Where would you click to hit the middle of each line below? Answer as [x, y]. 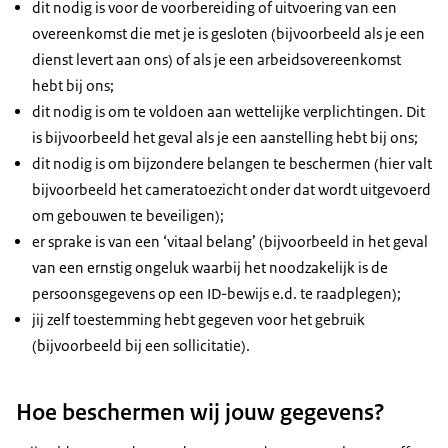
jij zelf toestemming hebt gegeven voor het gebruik [198, 320]
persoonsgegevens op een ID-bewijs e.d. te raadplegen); [216, 294]
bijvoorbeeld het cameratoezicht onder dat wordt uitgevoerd [231, 190]
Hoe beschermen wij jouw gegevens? [200, 412]
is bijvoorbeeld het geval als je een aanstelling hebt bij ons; [225, 138]
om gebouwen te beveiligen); [128, 216]
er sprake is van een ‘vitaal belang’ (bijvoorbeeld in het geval [230, 242]
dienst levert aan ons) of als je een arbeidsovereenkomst [216, 60]
